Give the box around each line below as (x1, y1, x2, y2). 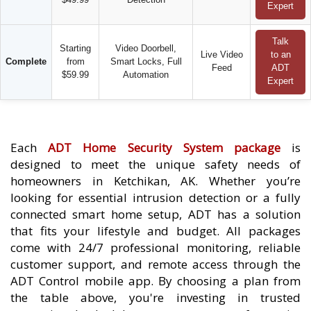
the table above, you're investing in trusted (10, 289, 301, 305)
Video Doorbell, (115, 43, 176, 53)
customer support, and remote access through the (10, 255, 301, 272)
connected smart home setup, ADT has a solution (10, 205, 301, 222)
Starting (60, 43, 91, 53)
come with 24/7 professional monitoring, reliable (10, 239, 301, 255)
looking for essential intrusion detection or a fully (10, 189, 301, 205)
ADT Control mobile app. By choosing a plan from (10, 272, 301, 289)
